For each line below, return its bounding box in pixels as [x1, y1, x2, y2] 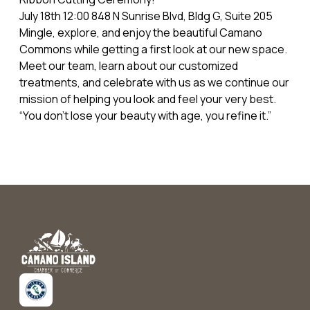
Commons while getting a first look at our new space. [19, 42, 287, 57]
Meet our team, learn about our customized [19, 58, 238, 74]
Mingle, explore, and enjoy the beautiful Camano [19, 25, 262, 41]
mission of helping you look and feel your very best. [19, 91, 276, 107]
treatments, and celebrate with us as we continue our [19, 75, 289, 91]
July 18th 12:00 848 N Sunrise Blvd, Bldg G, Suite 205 [19, 8, 273, 24]
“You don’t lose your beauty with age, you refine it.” [19, 108, 271, 124]
